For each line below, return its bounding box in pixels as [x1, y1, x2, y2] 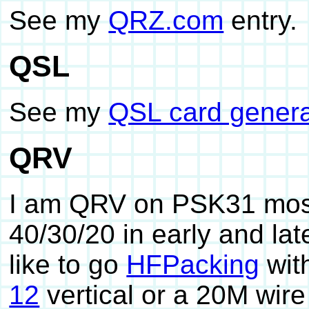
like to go [9, 249, 127, 279]
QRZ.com [108, 6, 224, 36]
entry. [223, 6, 298, 36]
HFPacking [126, 249, 260, 279]
